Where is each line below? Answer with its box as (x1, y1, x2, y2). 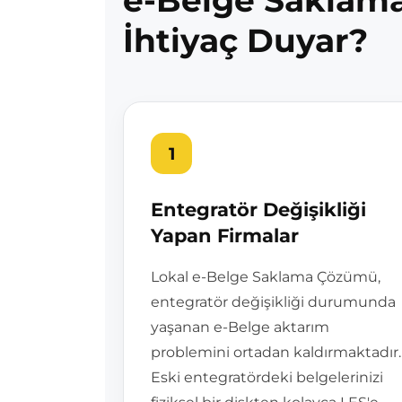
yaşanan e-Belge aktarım (151, 319, 329, 336)
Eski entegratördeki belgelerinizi (151, 369, 383, 386)
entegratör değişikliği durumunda (151, 293, 396, 310)
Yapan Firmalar (151, 224, 299, 247)
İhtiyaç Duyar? (123, 21, 368, 60)
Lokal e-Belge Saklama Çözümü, (151, 268, 380, 285)
